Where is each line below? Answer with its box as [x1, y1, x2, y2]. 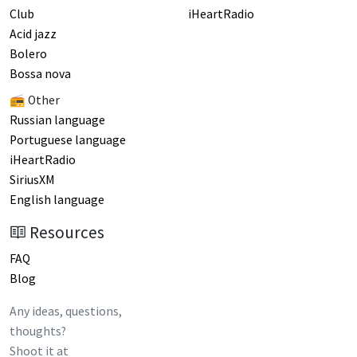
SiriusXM [10, 172, 55, 188]
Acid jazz [10, 26, 57, 42]
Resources [29, 222, 105, 244]
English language [10, 192, 104, 208]
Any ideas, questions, [10, 304, 122, 320]
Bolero [10, 46, 47, 62]
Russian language [10, 112, 105, 128]
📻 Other [10, 92, 60, 108]
